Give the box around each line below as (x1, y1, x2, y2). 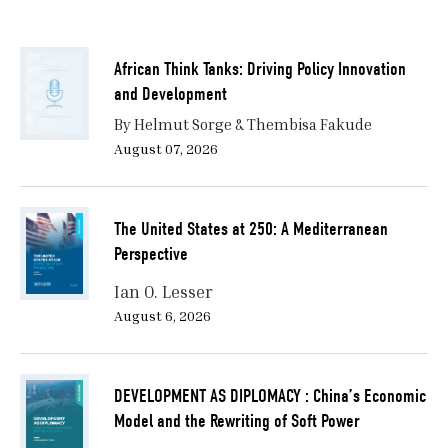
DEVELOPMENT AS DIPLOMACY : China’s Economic (113, 385, 426, 408)
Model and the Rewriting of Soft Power (113, 410, 360, 433)
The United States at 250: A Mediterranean (113, 218, 388, 241)
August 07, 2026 (113, 140, 218, 158)
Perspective (113, 243, 188, 266)
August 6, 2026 (113, 307, 211, 325)
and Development (113, 83, 227, 106)
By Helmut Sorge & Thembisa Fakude (113, 115, 372, 134)
